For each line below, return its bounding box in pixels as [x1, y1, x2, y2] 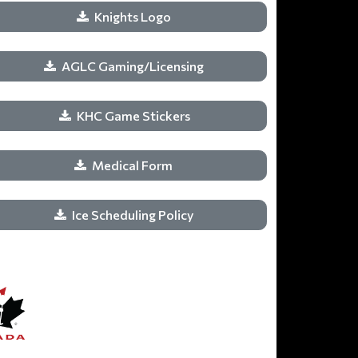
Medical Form [92, 157, 175, 173]
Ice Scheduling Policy [71, 207, 196, 222]
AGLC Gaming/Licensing [61, 58, 206, 74]
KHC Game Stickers [77, 108, 190, 123]
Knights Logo [93, 9, 173, 24]
